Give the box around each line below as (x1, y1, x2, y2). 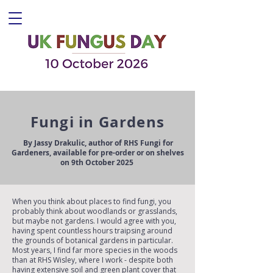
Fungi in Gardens (30, 112, 165, 132)
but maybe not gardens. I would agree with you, (12, 216, 176, 226)
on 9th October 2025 (60, 157, 135, 168)
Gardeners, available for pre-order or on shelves (12, 147, 184, 158)
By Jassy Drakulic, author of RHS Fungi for (23, 138, 173, 148)
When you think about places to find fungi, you (12, 196, 171, 207)
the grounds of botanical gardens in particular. (12, 235, 173, 246)
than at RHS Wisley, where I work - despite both (12, 255, 173, 265)
